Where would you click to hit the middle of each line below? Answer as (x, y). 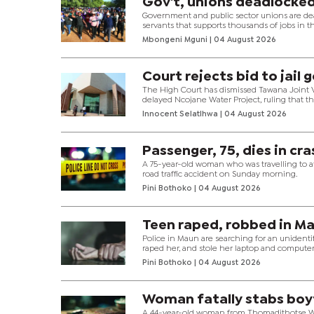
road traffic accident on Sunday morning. (220, 174)
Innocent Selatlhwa (182, 114)
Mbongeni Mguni (176, 40)
